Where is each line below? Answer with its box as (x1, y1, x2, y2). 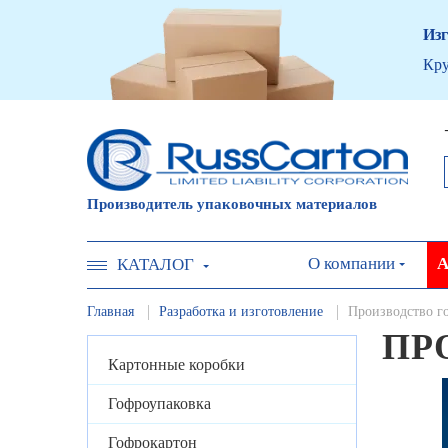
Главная (87, 304, 134, 319)
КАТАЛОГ (117, 255, 194, 274)
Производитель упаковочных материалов (87, 195, 377, 212)
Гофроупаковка (108, 395, 211, 413)
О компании (308, 253, 395, 273)
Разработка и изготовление (159, 304, 323, 319)
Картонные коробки (108, 356, 245, 374)
